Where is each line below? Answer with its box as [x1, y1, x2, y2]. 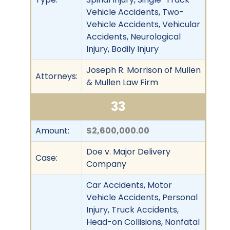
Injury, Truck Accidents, [86, 203, 179, 216]
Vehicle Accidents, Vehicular [86, 18, 200, 30]
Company [86, 158, 126, 170]
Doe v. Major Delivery [86, 145, 170, 158]
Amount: [35, 124, 69, 137]
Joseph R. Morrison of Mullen [86, 64, 201, 76]
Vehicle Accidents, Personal [86, 191, 198, 203]
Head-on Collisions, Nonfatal [86, 216, 200, 228]
